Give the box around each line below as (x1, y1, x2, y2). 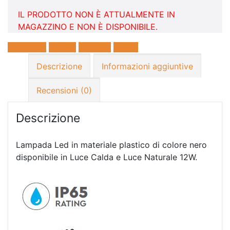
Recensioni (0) (36, 85, 92, 95)
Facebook (8, 42, 46, 52)
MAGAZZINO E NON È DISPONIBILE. (18, 21, 158, 32)
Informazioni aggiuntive (102, 61, 193, 71)
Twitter (49, 42, 76, 52)
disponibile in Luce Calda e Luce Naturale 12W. (16, 152, 197, 163)
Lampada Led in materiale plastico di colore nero (16, 140, 207, 150)
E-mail (113, 42, 138, 52)
